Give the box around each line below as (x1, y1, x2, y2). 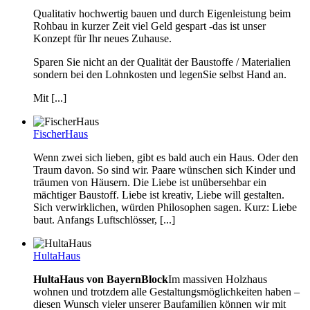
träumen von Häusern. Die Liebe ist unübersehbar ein (33, 176, 266, 188)
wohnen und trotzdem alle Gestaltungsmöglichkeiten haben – (33, 285, 300, 298)
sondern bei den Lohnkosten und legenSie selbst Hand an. (33, 68, 286, 80)
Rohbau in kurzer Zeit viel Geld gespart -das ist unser (33, 19, 266, 32)
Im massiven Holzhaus (168, 273, 267, 285)
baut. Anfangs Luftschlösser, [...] (33, 213, 175, 226)
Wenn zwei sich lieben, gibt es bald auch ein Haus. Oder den (33, 151, 298, 163)
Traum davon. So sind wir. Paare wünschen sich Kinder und (33, 163, 295, 176)
